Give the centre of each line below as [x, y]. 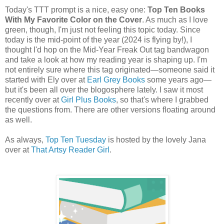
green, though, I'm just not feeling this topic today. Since [103, 29]
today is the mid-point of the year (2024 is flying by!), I [98, 39]
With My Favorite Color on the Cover [73, 19]
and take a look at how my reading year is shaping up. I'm [106, 59]
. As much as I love [175, 19]
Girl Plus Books [88, 99]
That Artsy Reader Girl [70, 149]
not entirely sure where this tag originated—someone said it [110, 69]
